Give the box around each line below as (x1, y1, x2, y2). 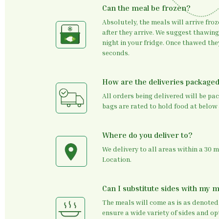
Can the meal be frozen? (102, 3, 191, 13)
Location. (102, 155, 131, 163)
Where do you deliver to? (102, 130, 193, 140)
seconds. (102, 48, 130, 57)
